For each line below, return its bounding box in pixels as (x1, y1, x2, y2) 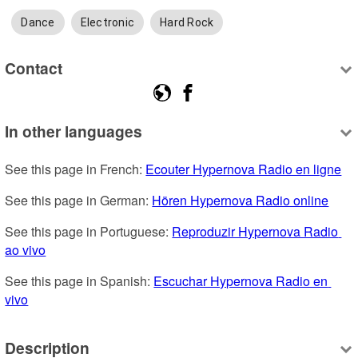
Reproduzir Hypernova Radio (172, 222, 339, 241)
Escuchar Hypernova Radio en (153, 272, 328, 291)
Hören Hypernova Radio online (152, 191, 329, 210)
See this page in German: (5, 191, 153, 210)
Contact (5, 56, 63, 79)
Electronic (80, 16, 135, 30)
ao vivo (5, 241, 46, 260)
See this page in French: (5, 160, 146, 179)
